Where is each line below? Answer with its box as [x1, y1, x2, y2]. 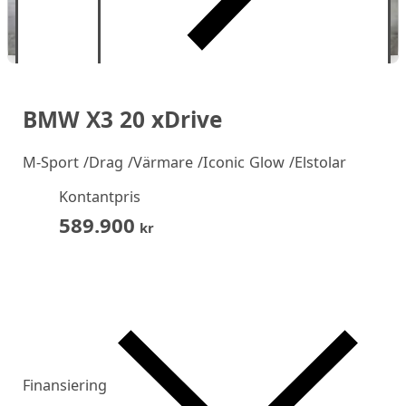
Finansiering [22, 374, 107, 395]
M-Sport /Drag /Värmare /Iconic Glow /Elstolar [22, 152, 346, 173]
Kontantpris [58, 187, 140, 208]
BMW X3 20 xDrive [22, 103, 222, 134]
